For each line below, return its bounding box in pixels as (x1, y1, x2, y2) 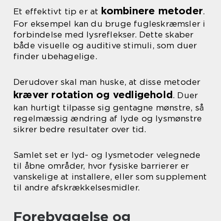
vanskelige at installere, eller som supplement (13, 172, 207, 182)
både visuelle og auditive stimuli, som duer (13, 40, 197, 50)
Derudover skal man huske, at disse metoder (13, 77, 201, 87)
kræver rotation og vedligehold (13, 89, 173, 101)
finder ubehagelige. (13, 51, 97, 61)
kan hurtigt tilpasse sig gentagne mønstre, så (13, 103, 204, 112)
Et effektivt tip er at (13, 6, 101, 16)
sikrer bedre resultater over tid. (13, 124, 147, 134)
